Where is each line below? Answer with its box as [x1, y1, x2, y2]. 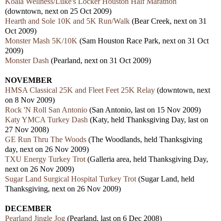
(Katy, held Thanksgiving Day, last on [88, 115, 208, 124]
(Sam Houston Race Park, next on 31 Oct [77, 36, 209, 45]
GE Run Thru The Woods [5, 135, 86, 144]
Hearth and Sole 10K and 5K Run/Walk [5, 16, 130, 25]
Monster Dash [5, 56, 49, 65]
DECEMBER [5, 204, 52, 213]
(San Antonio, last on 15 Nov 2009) [87, 105, 201, 114]
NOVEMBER [5, 75, 52, 84]
